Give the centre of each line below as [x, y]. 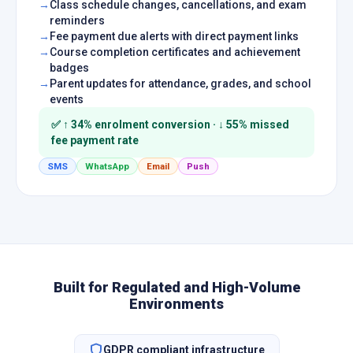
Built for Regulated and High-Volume [176, 287]
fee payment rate [95, 140]
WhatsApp [107, 166]
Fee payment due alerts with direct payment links [174, 36]
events [67, 99]
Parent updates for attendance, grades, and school [180, 84]
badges [69, 68]
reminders [77, 20]
